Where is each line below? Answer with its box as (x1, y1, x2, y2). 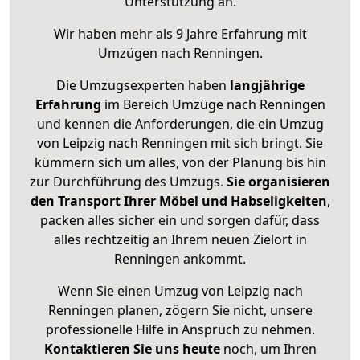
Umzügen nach (97, 44, 194, 63)
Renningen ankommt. (114, 250, 246, 268)
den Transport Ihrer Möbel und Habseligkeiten (30, 192, 327, 211)
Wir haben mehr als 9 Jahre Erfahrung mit (53, 25, 307, 43)
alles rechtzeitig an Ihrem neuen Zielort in (53, 231, 307, 249)
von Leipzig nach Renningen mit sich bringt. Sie (37, 134, 323, 153)
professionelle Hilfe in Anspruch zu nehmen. (45, 321, 315, 339)
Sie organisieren (227, 173, 330, 191)
